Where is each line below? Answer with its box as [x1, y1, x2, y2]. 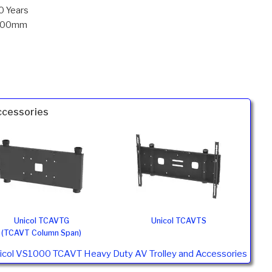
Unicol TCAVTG [13, 216, 69, 226]
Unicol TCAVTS [151, 216, 206, 226]
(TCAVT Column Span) [1, 228, 82, 238]
